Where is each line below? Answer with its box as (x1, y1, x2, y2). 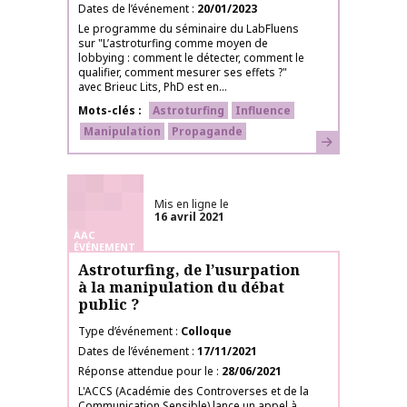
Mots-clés (78, 103, 135, 118)
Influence (235, 103, 291, 118)
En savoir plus (316, 131, 397, 148)
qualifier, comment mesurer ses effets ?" (78, 65, 287, 80)
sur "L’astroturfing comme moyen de (78, 35, 268, 51)
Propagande (172, 124, 243, 139)
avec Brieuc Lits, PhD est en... (78, 79, 227, 94)
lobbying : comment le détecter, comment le (78, 50, 304, 65)
